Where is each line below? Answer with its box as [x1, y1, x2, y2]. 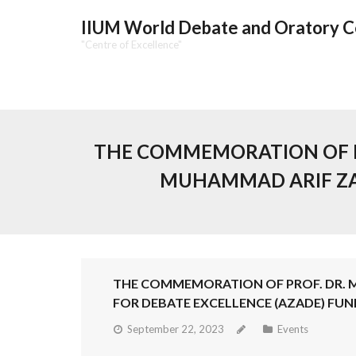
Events [277, 323, 308, 335]
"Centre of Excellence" [81, 38, 182, 51]
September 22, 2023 [127, 323, 224, 335]
